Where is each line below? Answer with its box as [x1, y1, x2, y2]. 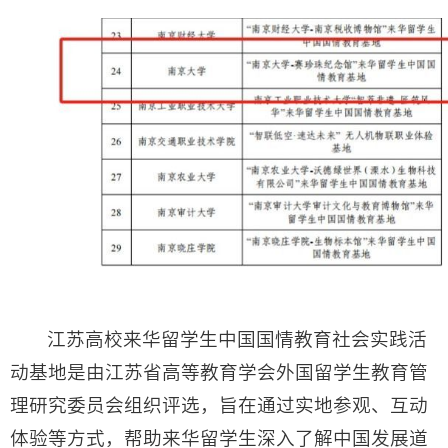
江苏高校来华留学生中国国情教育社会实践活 [47, 330, 428, 349]
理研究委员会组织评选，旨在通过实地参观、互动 [10, 396, 428, 415]
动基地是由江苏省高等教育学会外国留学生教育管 [10, 363, 428, 382]
